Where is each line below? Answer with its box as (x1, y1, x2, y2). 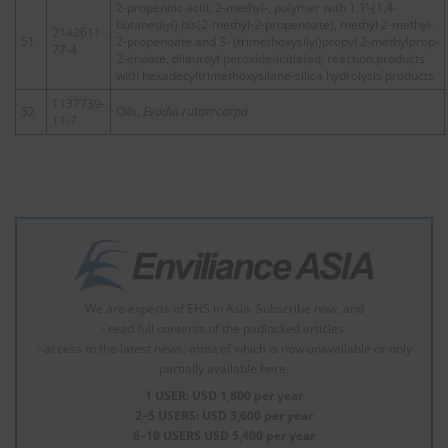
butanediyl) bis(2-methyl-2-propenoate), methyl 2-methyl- (116, 15, 434, 33)
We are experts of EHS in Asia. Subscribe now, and (84, 299, 364, 317)
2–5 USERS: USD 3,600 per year (135, 406, 313, 424)
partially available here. (159, 359, 289, 377)
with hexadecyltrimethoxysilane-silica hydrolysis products (116, 66, 434, 84)
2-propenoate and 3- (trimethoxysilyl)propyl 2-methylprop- (116, 32, 439, 50)
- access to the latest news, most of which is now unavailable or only (36, 339, 412, 357)
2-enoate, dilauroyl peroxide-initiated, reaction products (116, 49, 425, 67)
